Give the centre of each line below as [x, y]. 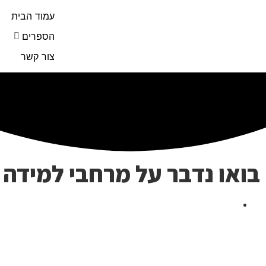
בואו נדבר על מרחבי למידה [132, 174]
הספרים [38, 36]
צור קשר [38, 56]
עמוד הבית [33, 16]
